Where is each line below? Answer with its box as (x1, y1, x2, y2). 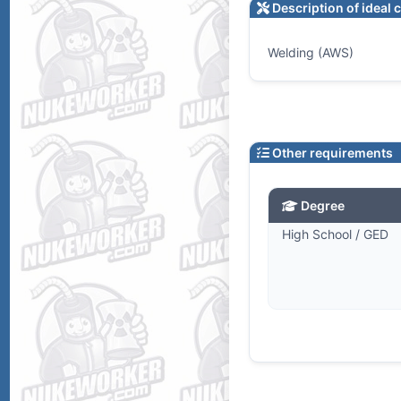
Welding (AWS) (267, 45, 354, 61)
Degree (297, 198, 345, 214)
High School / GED (281, 226, 388, 243)
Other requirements (269, 145, 393, 161)
